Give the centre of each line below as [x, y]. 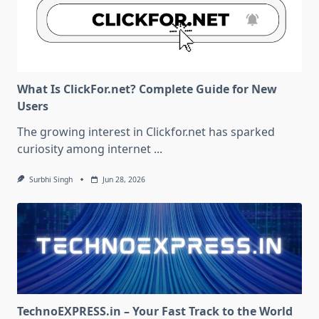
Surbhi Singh [51, 180]
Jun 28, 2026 [124, 180]
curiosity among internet [84, 149]
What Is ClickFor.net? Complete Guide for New [147, 89]
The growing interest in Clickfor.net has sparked [146, 132]
